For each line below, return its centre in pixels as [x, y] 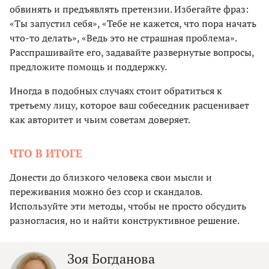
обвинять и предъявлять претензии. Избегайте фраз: [129, 9]
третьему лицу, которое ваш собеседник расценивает [129, 105]
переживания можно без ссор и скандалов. [106, 192]
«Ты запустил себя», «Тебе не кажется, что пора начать [133, 24]
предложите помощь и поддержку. [88, 67]
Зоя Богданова [111, 259]
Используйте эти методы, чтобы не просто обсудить [128, 206]
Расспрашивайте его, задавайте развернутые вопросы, [132, 53]
